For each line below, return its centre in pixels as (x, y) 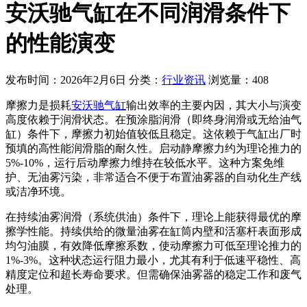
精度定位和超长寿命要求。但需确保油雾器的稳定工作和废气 (153, 275)
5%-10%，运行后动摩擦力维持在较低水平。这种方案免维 (145, 163)
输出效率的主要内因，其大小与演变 (214, 106)
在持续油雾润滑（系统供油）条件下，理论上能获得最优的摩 (153, 217)
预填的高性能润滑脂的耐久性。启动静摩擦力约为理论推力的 (153, 149)
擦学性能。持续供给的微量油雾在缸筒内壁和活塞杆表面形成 (153, 232)
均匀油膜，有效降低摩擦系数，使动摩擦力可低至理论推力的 (153, 246)
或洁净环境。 (38, 192)
